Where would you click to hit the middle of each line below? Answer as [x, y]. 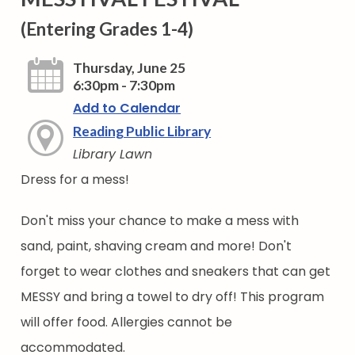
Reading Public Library [142, 132]
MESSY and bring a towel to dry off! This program [173, 297]
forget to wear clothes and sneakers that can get [176, 272]
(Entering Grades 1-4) [107, 29]
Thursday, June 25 [130, 68]
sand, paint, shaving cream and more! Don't [157, 246]
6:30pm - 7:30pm [124, 86]
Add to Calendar [127, 109]
